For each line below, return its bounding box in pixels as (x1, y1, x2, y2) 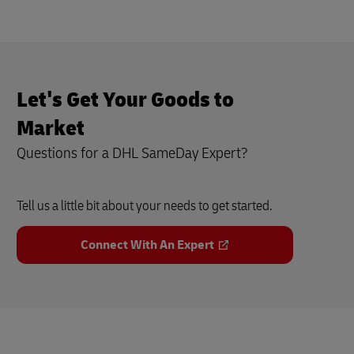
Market (17, 115, 88, 143)
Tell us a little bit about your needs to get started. (17, 197, 273, 216)
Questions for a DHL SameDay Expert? (17, 143, 248, 164)
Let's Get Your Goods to (17, 86, 234, 115)
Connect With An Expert (80, 237, 214, 254)
